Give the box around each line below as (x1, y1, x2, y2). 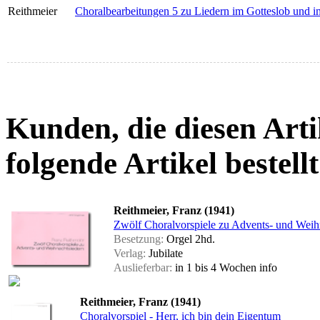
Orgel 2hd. (164, 233, 215, 246)
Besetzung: (114, 233, 164, 246)
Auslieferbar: (114, 261, 172, 274)
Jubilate (146, 247, 183, 260)
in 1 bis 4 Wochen (172, 261, 259, 274)
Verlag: (114, 247, 146, 260)
